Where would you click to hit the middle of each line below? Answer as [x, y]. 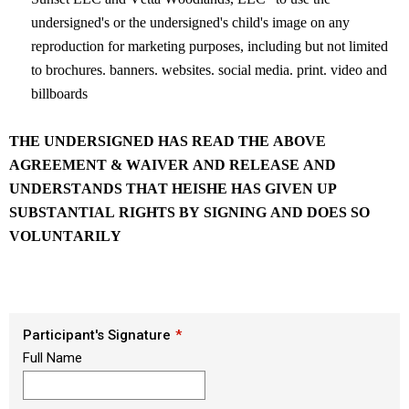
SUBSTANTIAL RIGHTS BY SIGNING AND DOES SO [189, 212]
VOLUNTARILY [65, 236]
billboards [59, 94]
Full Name [52, 358]
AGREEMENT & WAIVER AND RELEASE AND [173, 165]
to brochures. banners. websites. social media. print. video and [209, 70]
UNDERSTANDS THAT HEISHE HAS [135, 189]
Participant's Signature [97, 335]
